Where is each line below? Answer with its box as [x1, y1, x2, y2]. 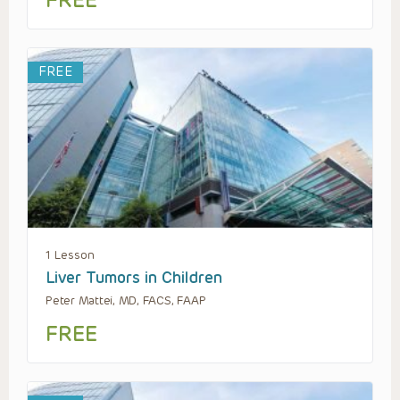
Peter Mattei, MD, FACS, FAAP [46, 294, 206, 308]
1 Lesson [46, 248, 95, 262]
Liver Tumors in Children [46, 268, 222, 288]
